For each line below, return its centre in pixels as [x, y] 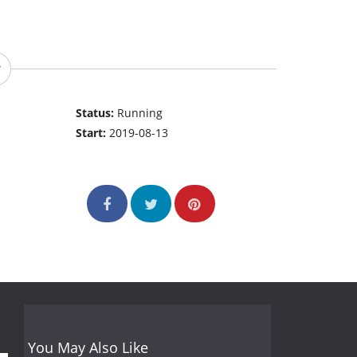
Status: [97, 113]
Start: [93, 133]
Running [140, 113]
